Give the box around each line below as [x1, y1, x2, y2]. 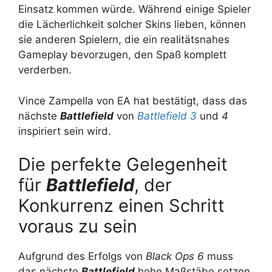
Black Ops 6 [146, 250, 204, 262]
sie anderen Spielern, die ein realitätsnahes [18, 33, 229, 46]
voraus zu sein [18, 216, 137, 237]
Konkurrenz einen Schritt [18, 195, 225, 216]
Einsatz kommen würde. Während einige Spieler [18, 3, 251, 15]
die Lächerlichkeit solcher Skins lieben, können [18, 18, 246, 30]
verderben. [18, 64, 72, 76]
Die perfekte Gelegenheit [18, 154, 228, 175]
